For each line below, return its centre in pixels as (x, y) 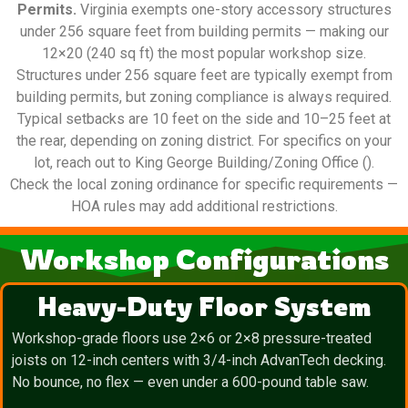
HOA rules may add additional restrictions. (204, 207)
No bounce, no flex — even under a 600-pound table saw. (190, 382)
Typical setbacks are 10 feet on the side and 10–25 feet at (204, 119)
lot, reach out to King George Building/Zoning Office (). (204, 163)
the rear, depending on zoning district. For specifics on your (204, 141)
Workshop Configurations (204, 260)
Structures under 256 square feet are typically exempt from (204, 76)
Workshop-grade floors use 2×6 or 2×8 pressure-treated (192, 339)
